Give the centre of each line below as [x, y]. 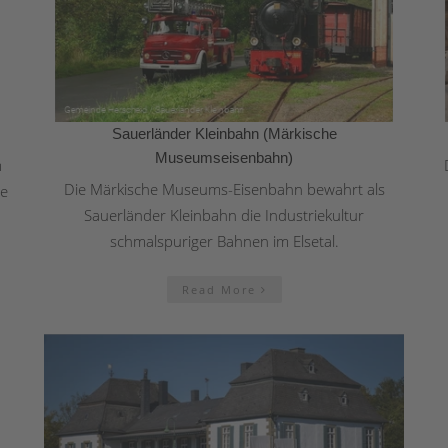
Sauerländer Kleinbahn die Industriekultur [224, 215]
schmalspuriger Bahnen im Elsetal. [224, 241]
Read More [221, 290]
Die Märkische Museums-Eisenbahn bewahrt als [224, 189]
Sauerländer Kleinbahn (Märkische [224, 134]
